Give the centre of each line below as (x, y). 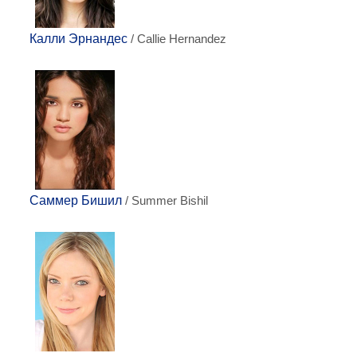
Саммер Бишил (76, 200)
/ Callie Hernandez (177, 39)
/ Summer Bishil (165, 201)
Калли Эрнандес (78, 39)
